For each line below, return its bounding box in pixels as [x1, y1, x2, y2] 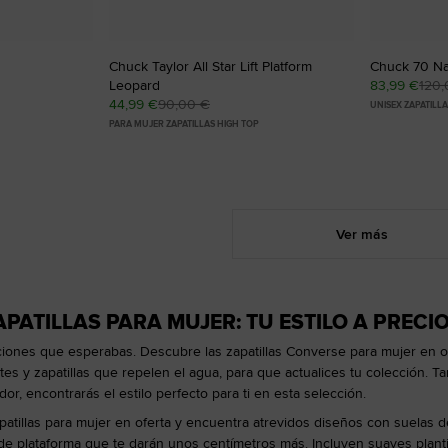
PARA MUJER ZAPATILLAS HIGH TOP [109, 116, 259, 131]
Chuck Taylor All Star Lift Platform [109, 55, 312, 76]
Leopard [109, 74, 160, 95]
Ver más [336, 223, 388, 244]
